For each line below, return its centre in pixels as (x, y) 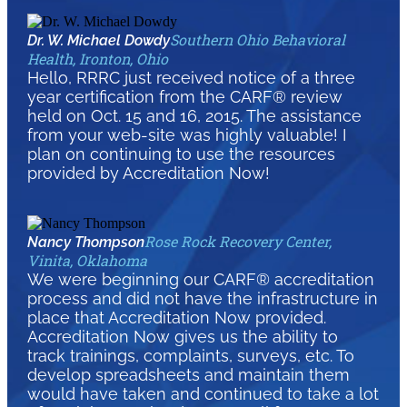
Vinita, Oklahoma (87, 261)
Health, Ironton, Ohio (97, 59)
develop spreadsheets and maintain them (188, 375)
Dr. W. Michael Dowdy (98, 41)
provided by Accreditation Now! (148, 174)
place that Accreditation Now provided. (176, 318)
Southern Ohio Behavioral (257, 40)
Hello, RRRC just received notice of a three (191, 78)
